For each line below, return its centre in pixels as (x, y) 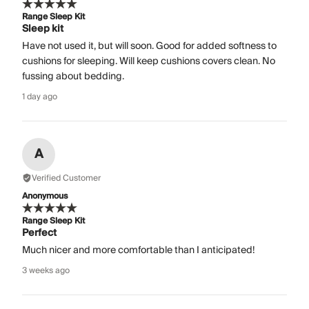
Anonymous (45, 196)
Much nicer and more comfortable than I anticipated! (139, 250)
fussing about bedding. (73, 76)
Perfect (39, 233)
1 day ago (40, 97)
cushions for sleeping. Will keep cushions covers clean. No (149, 61)
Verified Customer (66, 178)
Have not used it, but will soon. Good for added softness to (149, 46)
